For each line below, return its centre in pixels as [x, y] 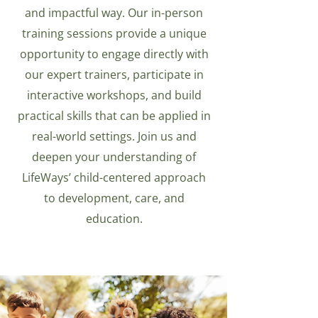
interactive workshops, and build [114, 95]
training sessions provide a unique [114, 33]
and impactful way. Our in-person [114, 13]
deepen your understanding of [114, 157]
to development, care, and [114, 198]
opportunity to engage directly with [114, 54]
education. [114, 219]
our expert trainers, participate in [114, 75]
